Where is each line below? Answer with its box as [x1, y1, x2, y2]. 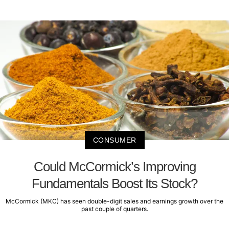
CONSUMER [93, 136, 136, 145]
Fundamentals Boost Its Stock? [32, 176, 197, 192]
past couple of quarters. [81, 205, 148, 213]
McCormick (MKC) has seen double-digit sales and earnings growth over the [6, 197, 223, 205]
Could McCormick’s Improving [33, 159, 196, 175]
